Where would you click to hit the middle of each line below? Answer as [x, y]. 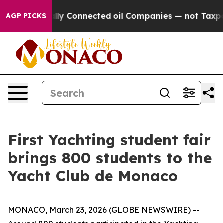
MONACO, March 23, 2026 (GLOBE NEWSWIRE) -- [104, 210]
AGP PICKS [26, 16]
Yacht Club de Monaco [93, 176]
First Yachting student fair [109, 140]
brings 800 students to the [110, 158]
